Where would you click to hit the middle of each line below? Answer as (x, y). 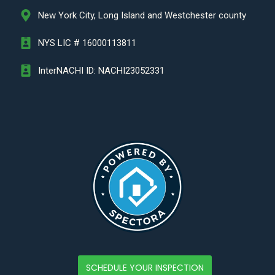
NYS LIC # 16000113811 (87, 43)
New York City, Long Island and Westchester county (142, 15)
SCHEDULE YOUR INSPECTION (145, 267)
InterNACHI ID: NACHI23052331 (102, 70)
